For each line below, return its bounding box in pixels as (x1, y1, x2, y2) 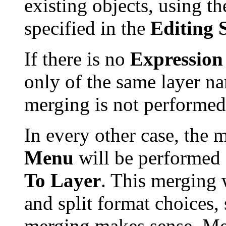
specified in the (24, 17, 150, 39)
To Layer (24, 169, 101, 191)
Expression (130, 47, 223, 70)
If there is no (24, 47, 130, 70)
